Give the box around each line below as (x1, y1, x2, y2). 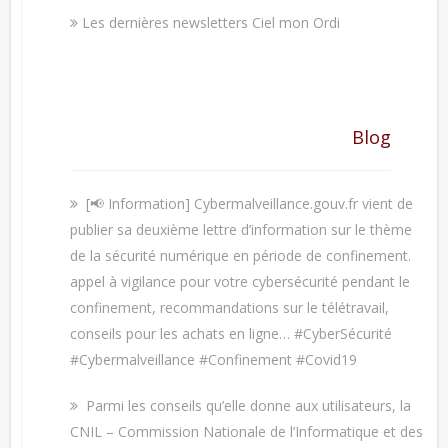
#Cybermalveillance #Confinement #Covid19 (70, 349, 358, 369)
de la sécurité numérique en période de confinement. (70, 245, 412, 265)
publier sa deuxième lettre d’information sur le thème (70, 219, 413, 239)
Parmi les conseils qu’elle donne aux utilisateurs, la (86, 395, 412, 415)
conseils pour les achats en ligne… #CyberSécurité (70, 323, 393, 343)
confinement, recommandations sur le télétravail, (70, 297, 390, 317)
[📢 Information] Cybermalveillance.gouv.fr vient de (86, 193, 414, 213)
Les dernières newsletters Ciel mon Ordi (82, 12, 341, 32)
